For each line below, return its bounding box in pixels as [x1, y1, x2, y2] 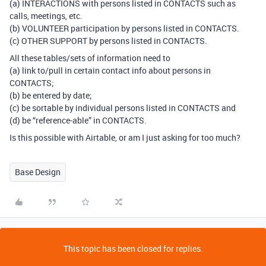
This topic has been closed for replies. [63, 243, 203, 254]
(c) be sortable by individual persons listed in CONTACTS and [9, 102, 236, 113]
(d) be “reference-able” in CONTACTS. [9, 115, 147, 126]
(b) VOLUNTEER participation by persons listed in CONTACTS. [9, 23, 239, 34]
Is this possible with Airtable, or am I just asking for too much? [9, 132, 240, 143]
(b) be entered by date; [9, 90, 92, 101]
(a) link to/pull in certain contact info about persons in [9, 65, 211, 76]
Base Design [15, 166, 61, 178]
